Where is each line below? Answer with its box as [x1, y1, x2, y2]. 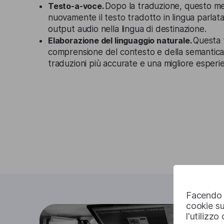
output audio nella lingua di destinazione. [48, 24, 206, 34]
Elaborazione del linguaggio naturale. [48, 35, 193, 45]
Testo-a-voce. [48, 1, 105, 11]
